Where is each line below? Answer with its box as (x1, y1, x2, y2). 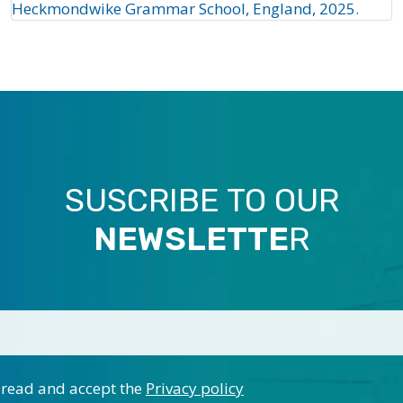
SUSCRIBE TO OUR (64, 181, 339, 220)
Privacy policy (146, 378, 244, 399)
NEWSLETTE (94, 219, 289, 259)
